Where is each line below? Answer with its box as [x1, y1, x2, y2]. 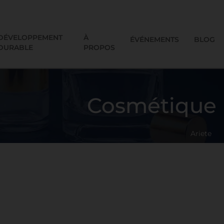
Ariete [190, 129, 211, 138]
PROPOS [83, 43, 115, 52]
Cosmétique [87, 93, 216, 118]
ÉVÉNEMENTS [130, 35, 179, 44]
